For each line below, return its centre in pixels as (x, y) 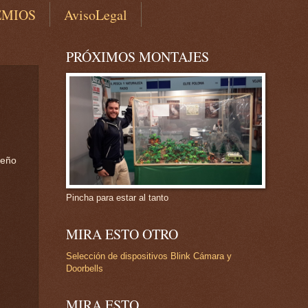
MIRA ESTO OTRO (122, 234)
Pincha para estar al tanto (117, 198)
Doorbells (85, 269)
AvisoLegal (96, 15)
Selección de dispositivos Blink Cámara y (149, 256)
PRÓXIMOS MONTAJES (137, 57)
